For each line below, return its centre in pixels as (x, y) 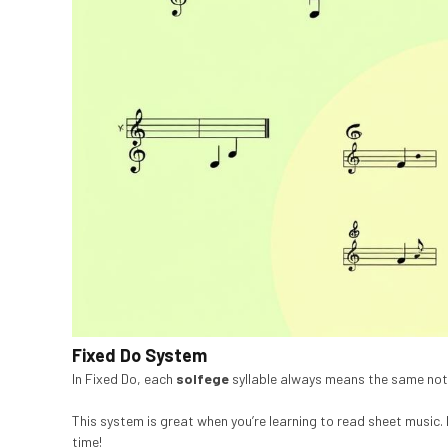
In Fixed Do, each (124, 379)
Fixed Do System (139, 355)
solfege (202, 379)
